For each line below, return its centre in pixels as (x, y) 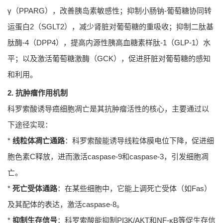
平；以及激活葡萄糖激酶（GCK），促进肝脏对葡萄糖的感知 (109, 59)
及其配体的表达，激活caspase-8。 (66, 205)
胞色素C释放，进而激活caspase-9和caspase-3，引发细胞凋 (108, 157)
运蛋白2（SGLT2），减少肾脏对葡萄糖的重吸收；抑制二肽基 (111, 27)
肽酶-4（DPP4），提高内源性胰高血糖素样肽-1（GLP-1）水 (109, 43)
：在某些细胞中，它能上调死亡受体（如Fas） (134, 189)
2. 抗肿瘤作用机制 (38, 93)
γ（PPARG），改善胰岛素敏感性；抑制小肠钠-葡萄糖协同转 (110, 11)
